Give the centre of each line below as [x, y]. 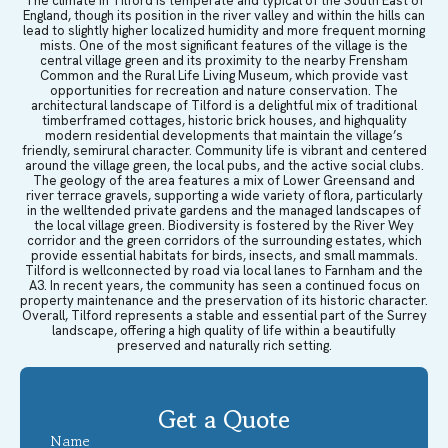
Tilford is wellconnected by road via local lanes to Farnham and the [224, 270]
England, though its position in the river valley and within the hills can [224, 15]
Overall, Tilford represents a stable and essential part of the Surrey [224, 315]
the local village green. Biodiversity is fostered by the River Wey [224, 225]
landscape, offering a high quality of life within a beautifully [224, 330]
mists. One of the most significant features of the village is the [224, 45]
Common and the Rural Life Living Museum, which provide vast [224, 75]
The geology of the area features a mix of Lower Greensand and [224, 180]
